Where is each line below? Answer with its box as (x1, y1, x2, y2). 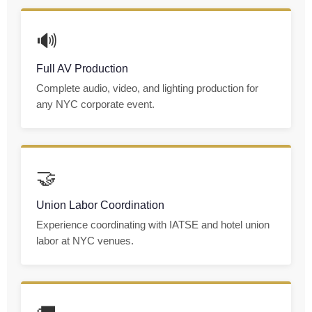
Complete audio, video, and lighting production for (36, 83, 258, 95)
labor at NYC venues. (36, 235, 134, 247)
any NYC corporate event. (36, 99, 155, 111)
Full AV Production (36, 63, 128, 75)
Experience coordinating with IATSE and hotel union (36, 219, 270, 231)
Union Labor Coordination (36, 199, 164, 212)
